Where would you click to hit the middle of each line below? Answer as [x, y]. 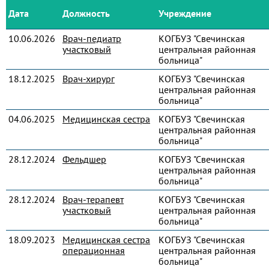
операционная [94, 250]
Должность [86, 13]
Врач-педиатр [92, 38]
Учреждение [185, 13]
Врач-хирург [89, 79]
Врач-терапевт [93, 199]
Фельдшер [84, 159]
